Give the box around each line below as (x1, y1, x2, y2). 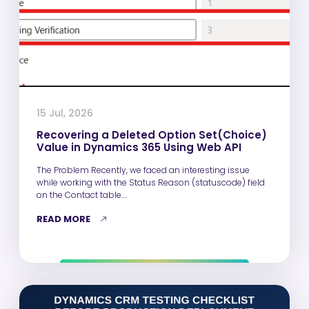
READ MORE (37, 212, 90, 226)
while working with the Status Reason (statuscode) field (37, 176, 265, 188)
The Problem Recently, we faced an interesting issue (37, 163, 91, 176)
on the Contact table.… (37, 188, 127, 201)
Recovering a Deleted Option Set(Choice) (37, 127, 267, 142)
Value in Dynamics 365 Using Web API (37, 139, 241, 154)
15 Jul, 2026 (37, 106, 93, 120)
